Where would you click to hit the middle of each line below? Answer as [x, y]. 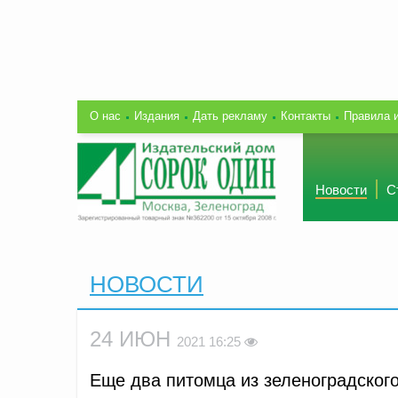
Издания [157, 115]
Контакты [306, 115]
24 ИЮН [133, 338]
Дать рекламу [230, 115]
